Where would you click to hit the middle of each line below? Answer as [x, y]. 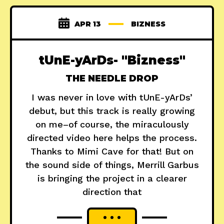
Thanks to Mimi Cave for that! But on [112, 151]
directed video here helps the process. [112, 138]
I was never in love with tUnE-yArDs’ [112, 97]
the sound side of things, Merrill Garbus [112, 165]
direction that [112, 192]
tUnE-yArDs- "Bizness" [112, 60]
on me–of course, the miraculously [112, 124]
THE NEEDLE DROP [112, 79]
